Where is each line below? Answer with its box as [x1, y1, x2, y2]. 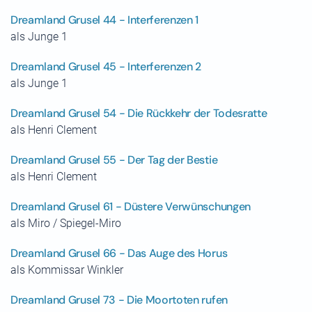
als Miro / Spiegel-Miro [10, 217, 121, 230]
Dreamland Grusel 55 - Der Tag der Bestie [10, 153, 218, 167]
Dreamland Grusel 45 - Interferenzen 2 [10, 59, 202, 74]
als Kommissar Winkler [10, 263, 123, 276]
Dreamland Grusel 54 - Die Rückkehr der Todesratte [10, 106, 267, 120]
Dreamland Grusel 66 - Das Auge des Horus [10, 246, 228, 260]
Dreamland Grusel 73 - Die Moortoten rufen [10, 292, 228, 307]
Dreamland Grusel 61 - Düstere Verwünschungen [10, 199, 251, 214]
